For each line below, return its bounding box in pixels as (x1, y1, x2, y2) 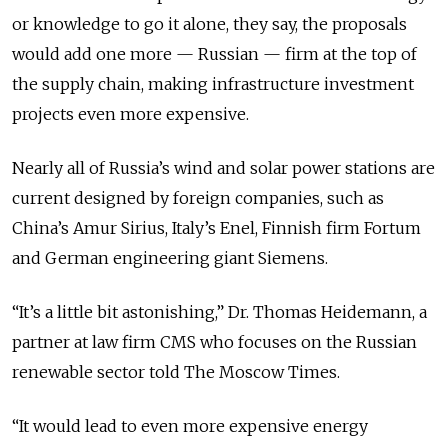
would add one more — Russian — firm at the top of (12, 43, 417, 64)
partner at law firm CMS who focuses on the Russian (12, 331, 417, 352)
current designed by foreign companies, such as (12, 187, 384, 208)
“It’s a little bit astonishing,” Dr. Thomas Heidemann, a (12, 301, 427, 322)
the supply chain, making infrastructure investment (12, 73, 414, 94)
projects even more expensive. (12, 103, 249, 124)
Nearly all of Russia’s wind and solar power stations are (12, 157, 435, 178)
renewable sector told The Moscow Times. (12, 361, 344, 382)
